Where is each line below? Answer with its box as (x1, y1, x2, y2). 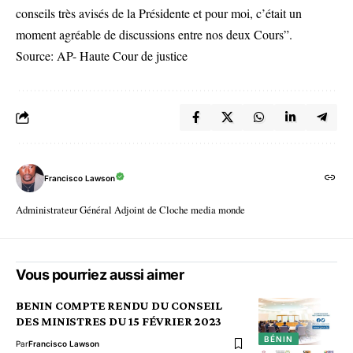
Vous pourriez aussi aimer (16, 266, 184, 284)
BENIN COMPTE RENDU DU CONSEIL (16, 299, 222, 313)
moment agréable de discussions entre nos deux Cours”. (16, 26, 292, 43)
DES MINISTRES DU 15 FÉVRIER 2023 (16, 314, 222, 329)
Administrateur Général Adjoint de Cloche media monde (16, 203, 245, 217)
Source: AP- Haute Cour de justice (16, 47, 188, 65)
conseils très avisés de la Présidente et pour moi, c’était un (16, 5, 302, 22)
